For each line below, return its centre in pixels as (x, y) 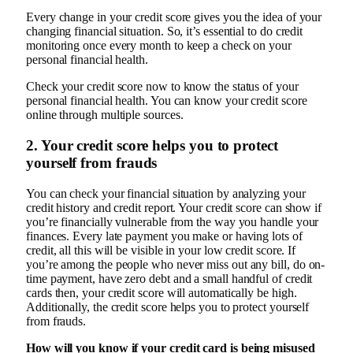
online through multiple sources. (105, 115)
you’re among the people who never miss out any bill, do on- (176, 264)
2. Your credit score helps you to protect (152, 145)
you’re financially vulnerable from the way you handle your (173, 221)
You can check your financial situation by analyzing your (166, 193)
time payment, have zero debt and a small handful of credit (169, 278)
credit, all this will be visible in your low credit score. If (161, 250)
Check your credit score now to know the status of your (162, 87)
